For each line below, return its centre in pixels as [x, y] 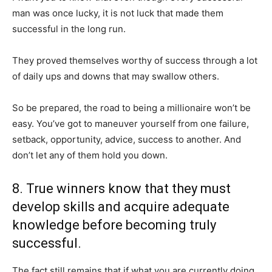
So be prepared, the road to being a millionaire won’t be [131, 108]
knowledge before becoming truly [114, 225]
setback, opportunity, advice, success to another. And [127, 139]
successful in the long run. [69, 29]
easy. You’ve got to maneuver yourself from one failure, [131, 124]
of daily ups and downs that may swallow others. [116, 76]
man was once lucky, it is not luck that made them [118, 13]
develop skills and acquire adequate [121, 207]
